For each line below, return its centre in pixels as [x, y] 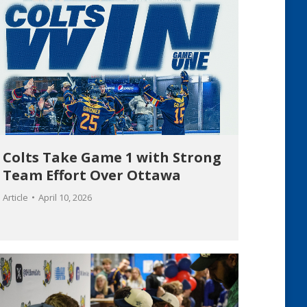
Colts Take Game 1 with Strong [112, 158]
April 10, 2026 [65, 198]
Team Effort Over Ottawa [92, 175]
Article [15, 198]
